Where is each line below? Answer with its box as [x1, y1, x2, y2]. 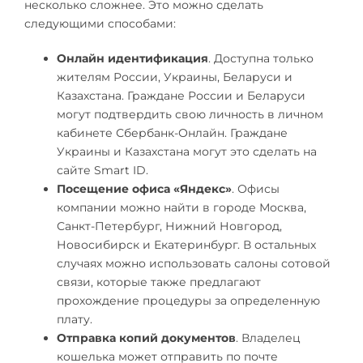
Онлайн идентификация [57, 51, 208, 66]
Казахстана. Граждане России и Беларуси [57, 88, 305, 104]
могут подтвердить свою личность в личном [57, 107, 323, 122]
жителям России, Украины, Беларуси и [57, 70, 293, 85]
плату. [57, 312, 92, 327]
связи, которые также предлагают [57, 275, 261, 290]
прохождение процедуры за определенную [57, 293, 320, 309]
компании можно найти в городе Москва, [57, 200, 306, 216]
